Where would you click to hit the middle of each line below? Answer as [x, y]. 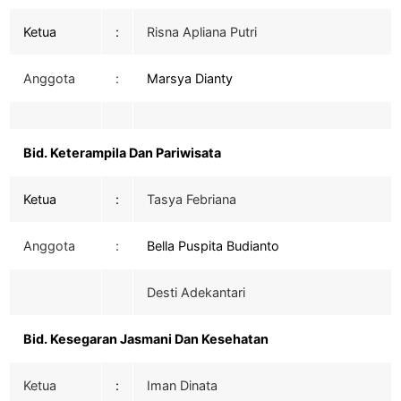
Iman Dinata [182, 386]
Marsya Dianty [190, 79]
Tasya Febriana [192, 200]
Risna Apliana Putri [202, 32]
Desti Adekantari [196, 293]
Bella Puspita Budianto [213, 246]
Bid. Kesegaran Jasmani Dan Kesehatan [146, 339]
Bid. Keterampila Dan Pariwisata [122, 153]
